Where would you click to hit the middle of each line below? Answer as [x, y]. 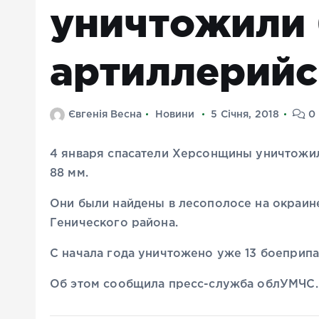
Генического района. [114, 224]
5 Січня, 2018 [245, 115]
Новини [175, 115]
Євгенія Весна [105, 115]
